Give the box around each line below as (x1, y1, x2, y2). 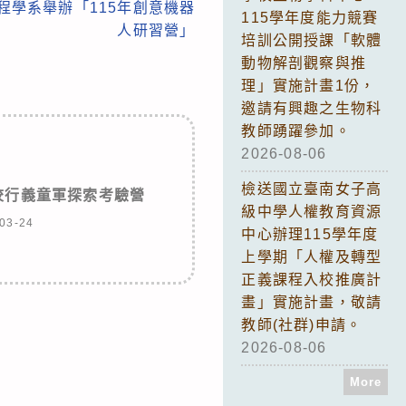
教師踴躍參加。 (241, 122, 351, 139)
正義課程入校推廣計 (241, 271, 382, 287)
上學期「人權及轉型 (241, 248, 382, 265)
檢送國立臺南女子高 (241, 180, 382, 197)
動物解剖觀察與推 (241, 54, 366, 71)
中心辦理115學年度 (241, 226, 379, 242)
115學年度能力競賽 (241, 9, 379, 25)
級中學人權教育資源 (241, 203, 382, 219)
